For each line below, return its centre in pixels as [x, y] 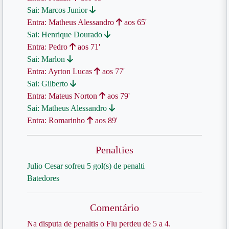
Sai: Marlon [47, 59]
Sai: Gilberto [49, 84]
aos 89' [105, 120]
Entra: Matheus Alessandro [72, 22]
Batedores [43, 178]
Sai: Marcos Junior [58, 10]
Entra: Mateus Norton [63, 96]
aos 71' [88, 47]
